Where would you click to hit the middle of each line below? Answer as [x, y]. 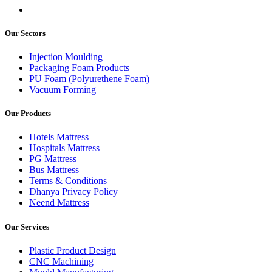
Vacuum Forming [63, 90]
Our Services [27, 226]
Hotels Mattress [59, 137]
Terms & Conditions [68, 181]
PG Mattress [53, 159]
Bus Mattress [54, 170]
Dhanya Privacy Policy [73, 192]
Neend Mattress [59, 203]
